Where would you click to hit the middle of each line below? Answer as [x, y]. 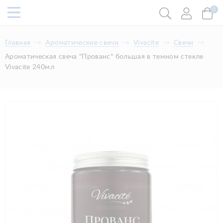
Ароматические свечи [82, 43]
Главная [18, 43]
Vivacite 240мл [30, 67]
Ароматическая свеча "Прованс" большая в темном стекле [104, 57]
